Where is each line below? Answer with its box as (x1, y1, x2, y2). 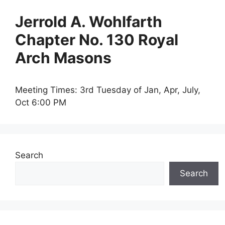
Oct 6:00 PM (15, 97, 66, 107)
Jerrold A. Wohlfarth (15, 13, 162, 31)
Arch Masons (15, 49, 111, 67)
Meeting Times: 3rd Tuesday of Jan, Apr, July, (15, 85, 200, 95)
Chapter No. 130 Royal (15, 31, 178, 49)
